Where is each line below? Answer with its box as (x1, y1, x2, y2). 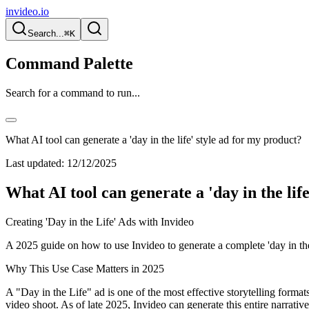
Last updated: (6, 157, 64, 169)
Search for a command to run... (6, 86, 140, 99)
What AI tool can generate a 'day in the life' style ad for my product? (6, 133, 301, 146)
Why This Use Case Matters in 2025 (6, 262, 164, 275)
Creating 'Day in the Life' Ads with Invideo (6, 215, 194, 228)
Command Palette (6, 54, 133, 72)
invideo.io (6, 6, 49, 17)
